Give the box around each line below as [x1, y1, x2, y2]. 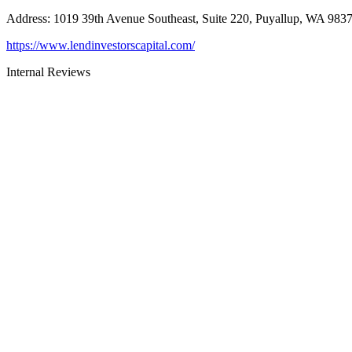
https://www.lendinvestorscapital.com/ [6, 38, 195, 52]
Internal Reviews [6, 64, 90, 79]
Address [6, 11, 47, 25]
